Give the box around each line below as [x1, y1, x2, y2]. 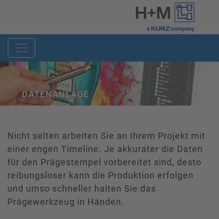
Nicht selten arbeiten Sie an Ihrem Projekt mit [7, 130, 205, 141]
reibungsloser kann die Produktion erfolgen [7, 170, 194, 180]
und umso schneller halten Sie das [7, 183, 156, 194]
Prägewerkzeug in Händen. [7, 196, 124, 207]
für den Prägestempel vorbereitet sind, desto [7, 156, 201, 167]
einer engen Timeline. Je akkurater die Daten [7, 143, 203, 154]
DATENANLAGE [22, 89, 89, 100]
